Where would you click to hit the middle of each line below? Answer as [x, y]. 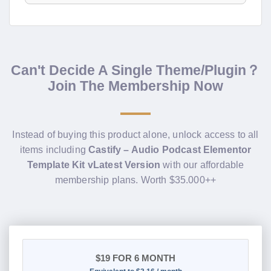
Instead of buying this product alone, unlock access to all [135, 135]
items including [54, 150]
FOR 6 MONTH [143, 258]
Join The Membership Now [135, 86]
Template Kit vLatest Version [94, 165]
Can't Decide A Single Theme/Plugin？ [135, 70]
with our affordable [202, 165]
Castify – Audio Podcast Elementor [170, 150]
